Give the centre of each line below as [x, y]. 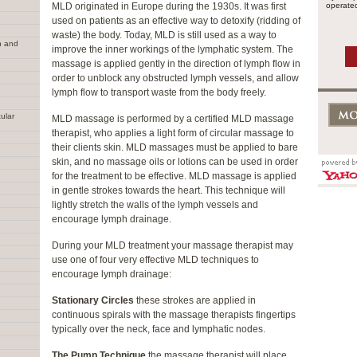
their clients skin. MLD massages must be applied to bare [175, 147]
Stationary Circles [93, 300]
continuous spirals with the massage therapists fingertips [174, 315]
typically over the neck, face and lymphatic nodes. [159, 329]
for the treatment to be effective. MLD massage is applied [174, 176]
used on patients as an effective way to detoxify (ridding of [176, 21]
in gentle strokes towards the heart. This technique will [169, 190]
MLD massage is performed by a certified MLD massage [173, 119]
